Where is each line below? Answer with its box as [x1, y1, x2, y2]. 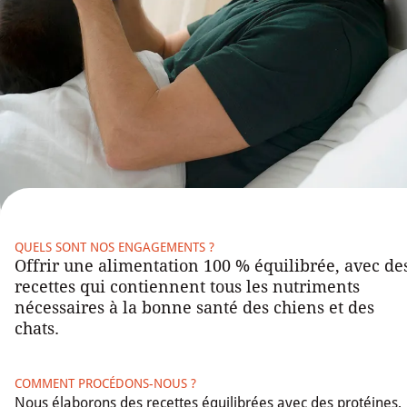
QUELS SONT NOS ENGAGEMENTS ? [15, 239, 214, 254]
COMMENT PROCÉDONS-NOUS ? [15, 375, 196, 391]
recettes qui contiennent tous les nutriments [15, 276, 360, 296]
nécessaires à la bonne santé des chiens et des [15, 297, 374, 317]
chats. [15, 318, 59, 338]
